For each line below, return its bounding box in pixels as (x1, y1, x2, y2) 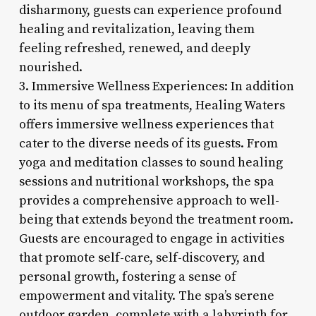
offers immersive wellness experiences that (18, 116, 274, 133)
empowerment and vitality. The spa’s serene (18, 287, 274, 304)
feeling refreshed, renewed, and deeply (18, 39, 250, 56)
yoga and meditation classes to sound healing (18, 154, 283, 171)
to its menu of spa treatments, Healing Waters (18, 97, 285, 114)
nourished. (18, 59, 83, 75)
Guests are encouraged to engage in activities (18, 230, 284, 247)
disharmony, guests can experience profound (18, 1, 281, 18)
